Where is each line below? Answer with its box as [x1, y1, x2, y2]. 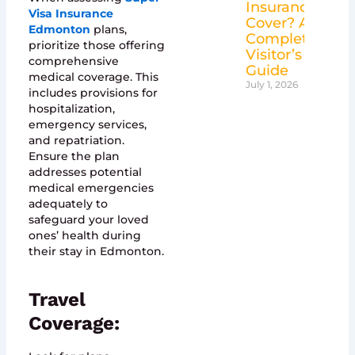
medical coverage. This [28, 69, 158, 84]
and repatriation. [28, 132, 124, 147]
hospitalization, [28, 101, 115, 116]
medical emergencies [28, 180, 154, 195]
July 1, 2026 [245, 78, 298, 90]
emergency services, [28, 116, 147, 132]
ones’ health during [28, 227, 141, 242]
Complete [245, 29, 316, 48]
